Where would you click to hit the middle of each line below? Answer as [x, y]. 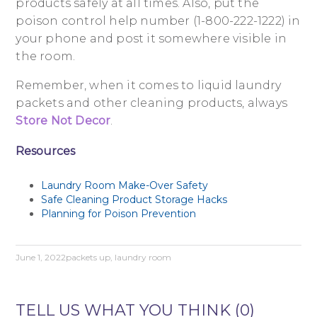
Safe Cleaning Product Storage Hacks [134, 200]
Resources [46, 151]
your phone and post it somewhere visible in [151, 39]
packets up [88, 258]
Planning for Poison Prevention [119, 214]
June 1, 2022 [41, 258]
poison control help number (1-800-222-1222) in [158, 21]
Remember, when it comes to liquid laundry [149, 86]
